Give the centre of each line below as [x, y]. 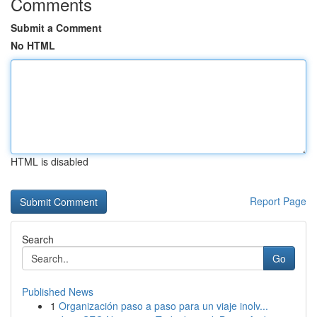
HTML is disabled [50, 161]
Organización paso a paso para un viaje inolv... [163, 306]
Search [38, 239]
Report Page [278, 201]
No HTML [33, 45]
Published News [58, 292]
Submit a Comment [56, 28]
